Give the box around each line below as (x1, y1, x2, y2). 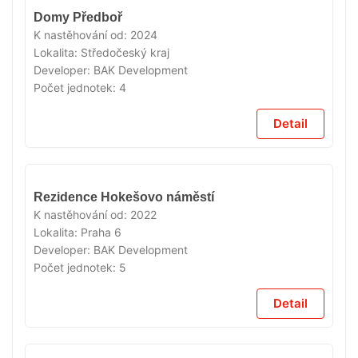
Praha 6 (81, 225, 121, 239)
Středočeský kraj (81, 45, 169, 59)
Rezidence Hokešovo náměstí (34, 189, 214, 204)
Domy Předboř (34, 10, 122, 24)
